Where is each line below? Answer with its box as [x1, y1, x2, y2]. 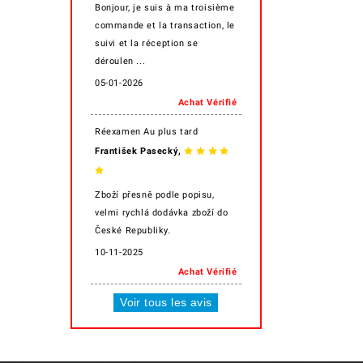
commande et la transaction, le [95, 20, 236, 31]
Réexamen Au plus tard [95, 126, 199, 137]
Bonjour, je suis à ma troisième [95, 2, 235, 13]
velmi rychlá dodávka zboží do [95, 207, 228, 218]
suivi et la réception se [95, 38, 199, 49]
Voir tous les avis [120, 295, 212, 309]
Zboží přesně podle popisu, [95, 190, 215, 200]
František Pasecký [95, 146, 179, 156]
